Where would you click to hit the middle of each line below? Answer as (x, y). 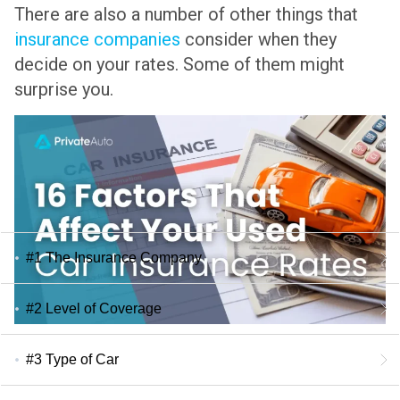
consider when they (258, 40)
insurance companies (97, 40)
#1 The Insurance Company (114, 257)
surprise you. (64, 90)
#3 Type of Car (72, 359)
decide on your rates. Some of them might (179, 65)
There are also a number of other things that (186, 15)
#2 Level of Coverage (94, 308)
